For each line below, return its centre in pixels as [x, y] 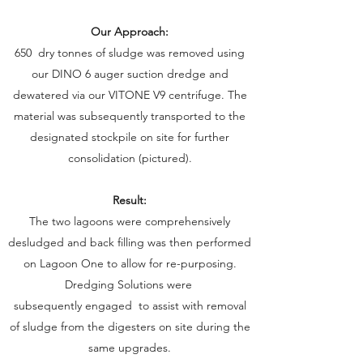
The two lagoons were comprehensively [130, 221]
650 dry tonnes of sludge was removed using [130, 53]
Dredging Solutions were [130, 284]
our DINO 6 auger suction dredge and [130, 74]
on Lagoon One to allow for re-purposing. [130, 263]
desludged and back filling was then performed [130, 242]
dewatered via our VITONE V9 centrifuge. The [130, 95]
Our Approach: [130, 32]
